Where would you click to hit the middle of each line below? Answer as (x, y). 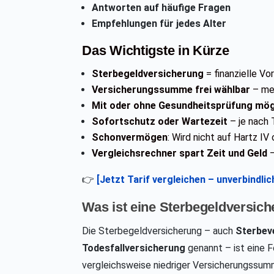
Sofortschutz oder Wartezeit (160, 122)
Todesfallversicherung (134, 248)
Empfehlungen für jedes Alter (159, 24)
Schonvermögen (130, 138)
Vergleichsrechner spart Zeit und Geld (180, 154)
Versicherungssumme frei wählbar (171, 90)
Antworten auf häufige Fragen (161, 8)
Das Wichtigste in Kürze (156, 51)
